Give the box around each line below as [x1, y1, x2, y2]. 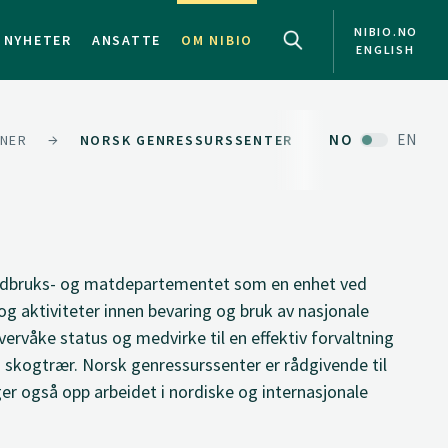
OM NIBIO [181, 31, 253, 49]
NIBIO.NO [354, 24, 418, 39]
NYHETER [3, 31, 72, 49]
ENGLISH [356, 42, 415, 57]
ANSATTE [91, 31, 161, 49]
